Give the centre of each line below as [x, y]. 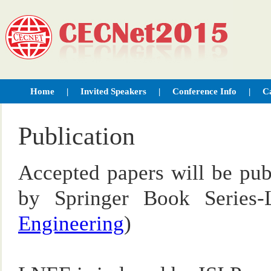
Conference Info [204, 91]
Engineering [71, 223]
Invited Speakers [113, 91]
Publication [77, 136]
